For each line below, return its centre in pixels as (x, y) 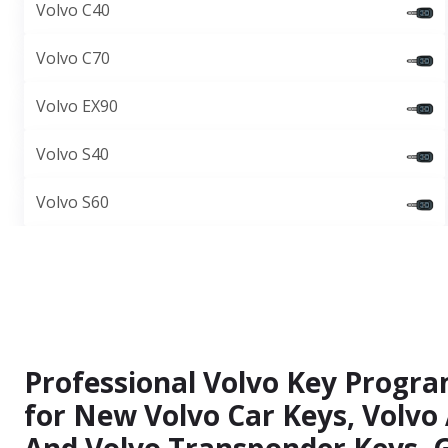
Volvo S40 (72, 154)
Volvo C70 (73, 58)
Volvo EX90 (77, 106)
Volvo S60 (72, 202)
